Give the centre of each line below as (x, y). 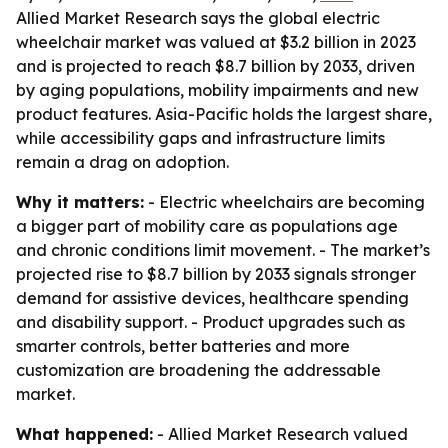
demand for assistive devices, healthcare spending (212, 298)
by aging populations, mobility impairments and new (217, 90)
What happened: (84, 434)
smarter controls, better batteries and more (183, 346)
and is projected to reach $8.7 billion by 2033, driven (215, 66)
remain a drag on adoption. (122, 162)
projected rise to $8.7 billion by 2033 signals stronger (216, 274)
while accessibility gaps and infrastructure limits (200, 138)
